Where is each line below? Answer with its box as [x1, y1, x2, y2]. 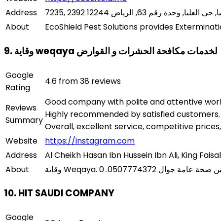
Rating [5, 81, 30, 93]
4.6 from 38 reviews [45, 75, 121, 87]
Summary [5, 114, 43, 126]
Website [5, 135, 37, 147]
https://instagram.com [45, 135, 135, 147]
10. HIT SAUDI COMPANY [4, 186, 114, 200]
